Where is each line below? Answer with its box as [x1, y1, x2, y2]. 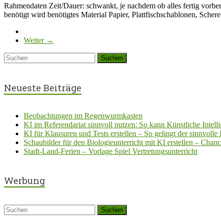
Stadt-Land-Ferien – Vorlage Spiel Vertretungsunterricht [24, 147, 197, 156]
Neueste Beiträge [4, 81, 81, 94]
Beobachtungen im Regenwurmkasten [24, 111, 143, 120]
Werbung [4, 174, 45, 186]
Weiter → [24, 36, 54, 44]
